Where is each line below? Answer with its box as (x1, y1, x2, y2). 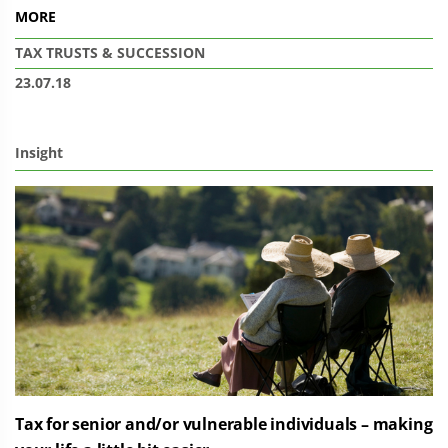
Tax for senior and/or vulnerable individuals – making (15, 413, 433, 435)
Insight (15, 143, 63, 162)
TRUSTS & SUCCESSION (46, 43, 205, 62)
